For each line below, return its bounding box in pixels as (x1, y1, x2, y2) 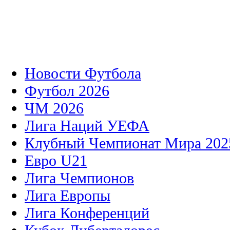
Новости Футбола (25, 65, 141, 82)
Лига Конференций (25, 204, 149, 222)
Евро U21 (25, 152, 87, 169)
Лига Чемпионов (25, 169, 134, 187)
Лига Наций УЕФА (25, 117, 149, 135)
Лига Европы (25, 187, 110, 204)
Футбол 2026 (25, 82, 109, 100)
